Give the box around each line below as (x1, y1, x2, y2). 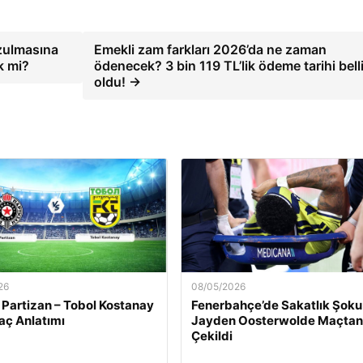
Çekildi (190, 328, 233, 344)
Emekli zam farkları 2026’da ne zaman (94, 41, 327, 58)
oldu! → (94, 74, 142, 91)
